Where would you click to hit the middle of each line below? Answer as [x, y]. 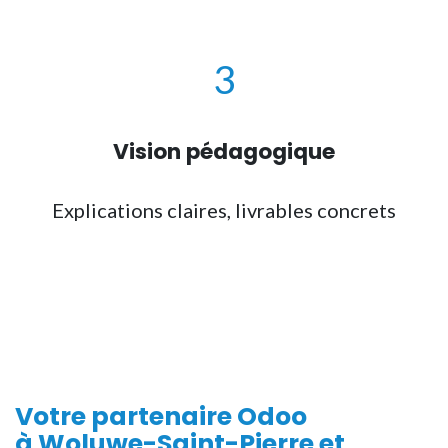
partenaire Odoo [199, 416]
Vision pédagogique [224, 151]
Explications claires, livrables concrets [224, 210]
